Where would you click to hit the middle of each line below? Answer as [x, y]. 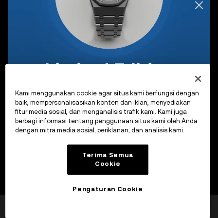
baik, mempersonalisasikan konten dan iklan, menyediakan [103, 103]
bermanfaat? [39, 210]
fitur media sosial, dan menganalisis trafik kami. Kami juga [101, 112]
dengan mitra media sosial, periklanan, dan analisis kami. [100, 130]
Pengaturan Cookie [108, 189]
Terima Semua [108, 155]
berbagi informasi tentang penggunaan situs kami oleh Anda [106, 121]
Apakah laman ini [45, 202]
